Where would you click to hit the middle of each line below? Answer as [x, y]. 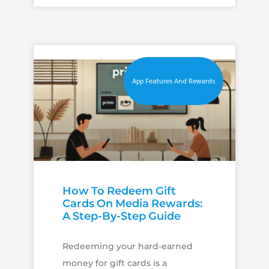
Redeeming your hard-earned [127, 246]
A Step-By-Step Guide [121, 216]
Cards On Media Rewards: [132, 203]
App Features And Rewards [174, 81]
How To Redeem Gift [119, 191]
